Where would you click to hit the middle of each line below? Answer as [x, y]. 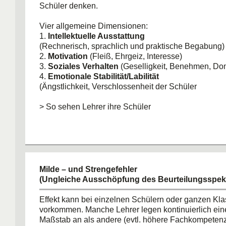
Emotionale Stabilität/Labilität [103, 76]
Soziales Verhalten [83, 66]
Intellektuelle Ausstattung [96, 36]
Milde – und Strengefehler [88, 169]
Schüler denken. [69, 6]
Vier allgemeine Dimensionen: [94, 26]
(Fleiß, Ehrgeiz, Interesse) [136, 56]
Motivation [69, 56]
